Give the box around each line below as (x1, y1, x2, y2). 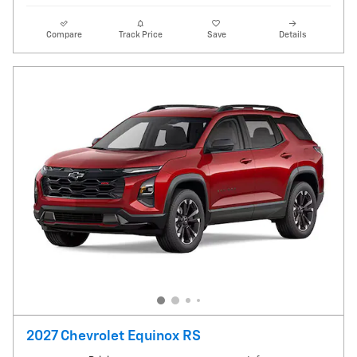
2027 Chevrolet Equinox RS (26, 328, 201, 343)
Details (279, 30, 307, 39)
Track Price (118, 30, 163, 39)
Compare (46, 30, 83, 39)
